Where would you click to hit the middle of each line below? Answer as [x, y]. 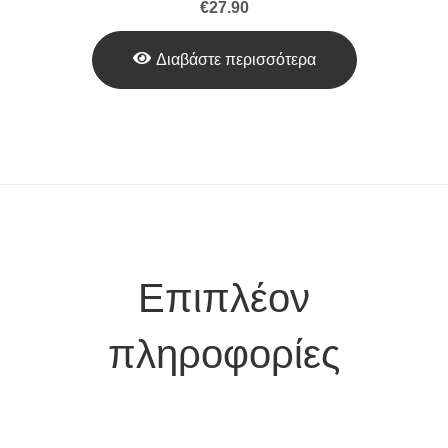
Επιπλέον [224, 297]
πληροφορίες [224, 353]
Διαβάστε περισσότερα [235, 59]
